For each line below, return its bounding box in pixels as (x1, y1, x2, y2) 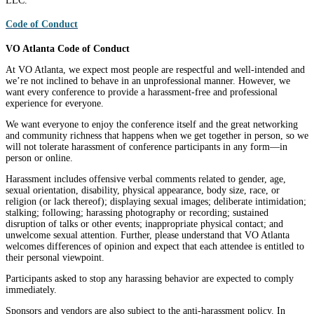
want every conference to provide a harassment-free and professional (6, 87, 278, 98)
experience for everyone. (6, 98, 104, 109)
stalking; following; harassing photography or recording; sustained (6, 207, 268, 219)
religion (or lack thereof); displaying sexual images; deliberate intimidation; (6, 196, 306, 207)
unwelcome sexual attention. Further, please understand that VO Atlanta (6, 230, 289, 241)
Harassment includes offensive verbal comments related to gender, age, (6, 174, 286, 185)
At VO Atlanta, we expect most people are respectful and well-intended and (6, 64, 305, 76)
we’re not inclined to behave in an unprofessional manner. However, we (6, 76, 290, 87)
